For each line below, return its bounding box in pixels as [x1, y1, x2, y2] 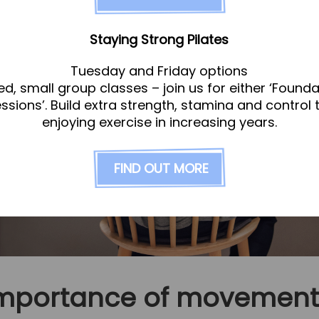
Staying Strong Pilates [90, 31, 229, 49]
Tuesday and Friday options [70, 62, 249, 80]
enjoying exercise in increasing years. [41, 113, 277, 132]
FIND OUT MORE [114, 159, 209, 178]
